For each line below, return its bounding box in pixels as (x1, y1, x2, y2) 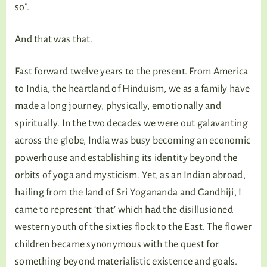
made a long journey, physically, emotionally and (15, 101, 221, 111)
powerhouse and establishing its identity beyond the (15, 153, 238, 163)
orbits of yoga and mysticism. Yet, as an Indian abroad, (15, 170, 246, 181)
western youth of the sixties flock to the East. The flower (15, 222, 252, 232)
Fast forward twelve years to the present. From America (15, 66, 249, 77)
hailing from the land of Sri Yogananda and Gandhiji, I (15, 187, 242, 198)
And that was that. (15, 34, 92, 45)
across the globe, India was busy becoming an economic (15, 135, 251, 146)
